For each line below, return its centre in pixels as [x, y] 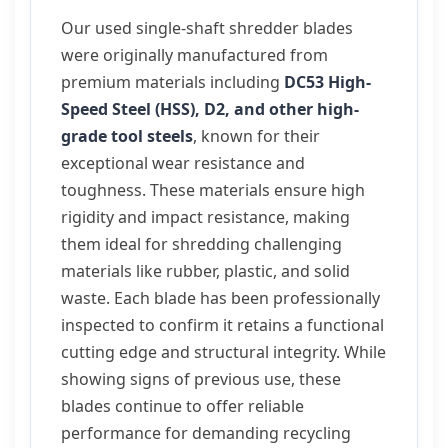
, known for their [256, 136]
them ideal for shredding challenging [201, 244]
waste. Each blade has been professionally [220, 298]
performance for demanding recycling [206, 433]
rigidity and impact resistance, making [205, 217]
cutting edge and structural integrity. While [223, 352]
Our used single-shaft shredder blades [207, 28]
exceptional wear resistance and [183, 163]
